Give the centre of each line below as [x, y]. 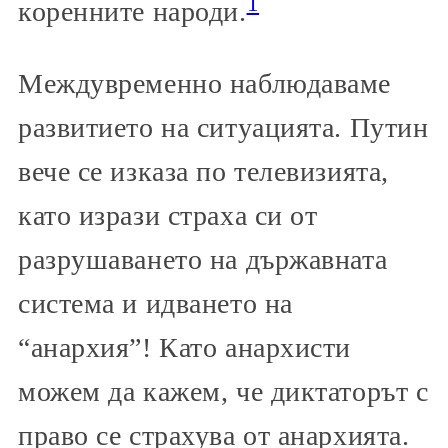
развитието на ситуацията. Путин [223, 128]
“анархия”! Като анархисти [184, 348]
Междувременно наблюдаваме [204, 84]
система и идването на [155, 304]
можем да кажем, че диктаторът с [223, 392]
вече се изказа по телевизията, [203, 172]
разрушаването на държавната [203, 260]
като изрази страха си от [168, 216]
